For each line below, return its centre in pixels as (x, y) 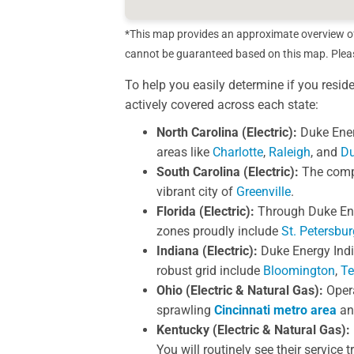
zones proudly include (218, 232)
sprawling (185, 311)
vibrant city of (196, 192)
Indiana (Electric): (207, 251)
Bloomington (299, 271)
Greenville (263, 192)
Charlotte (237, 153)
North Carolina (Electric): (226, 133)
